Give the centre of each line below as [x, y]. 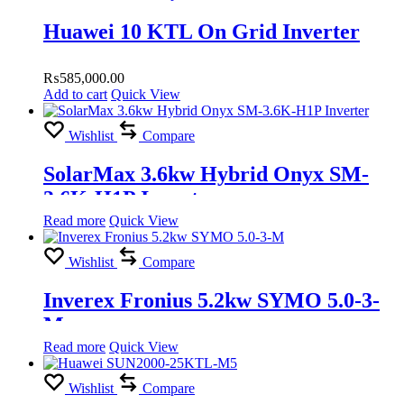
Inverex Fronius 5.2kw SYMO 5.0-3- [211, 300]
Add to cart [75, 95]
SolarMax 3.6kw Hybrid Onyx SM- [206, 174]
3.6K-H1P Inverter [131, 198]
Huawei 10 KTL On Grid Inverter [202, 32]
